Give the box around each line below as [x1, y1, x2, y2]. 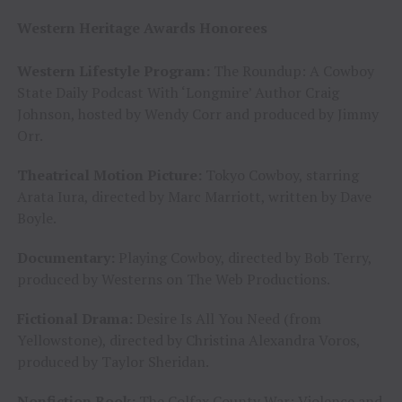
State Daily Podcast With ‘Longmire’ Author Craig [16, 82, 339, 102]
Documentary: [16, 247, 115, 267]
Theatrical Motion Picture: [16, 164, 202, 185]
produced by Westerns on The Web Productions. [16, 268, 330, 289]
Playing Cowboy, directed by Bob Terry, [114, 247, 371, 267]
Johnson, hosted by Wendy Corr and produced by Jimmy [16, 103, 379, 124]
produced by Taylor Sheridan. [16, 351, 209, 371]
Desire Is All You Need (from [132, 308, 321, 328]
